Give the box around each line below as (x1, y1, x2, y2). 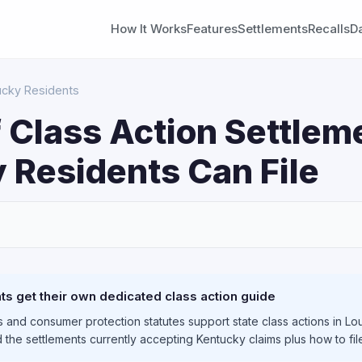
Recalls (308, 21, 350, 36)
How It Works (111, 21, 187, 36)
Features (187, 21, 238, 36)
